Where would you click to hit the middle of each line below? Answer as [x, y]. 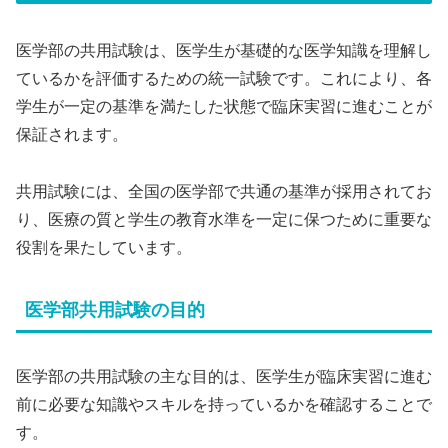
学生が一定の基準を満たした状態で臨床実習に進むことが [224, 106]
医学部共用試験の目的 [115, 310]
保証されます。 [72, 134]
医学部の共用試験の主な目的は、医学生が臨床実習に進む [224, 376]
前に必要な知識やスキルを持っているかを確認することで [224, 404]
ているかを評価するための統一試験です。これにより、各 [224, 78]
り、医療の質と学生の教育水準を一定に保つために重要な [224, 219]
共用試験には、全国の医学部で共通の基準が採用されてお [224, 191]
